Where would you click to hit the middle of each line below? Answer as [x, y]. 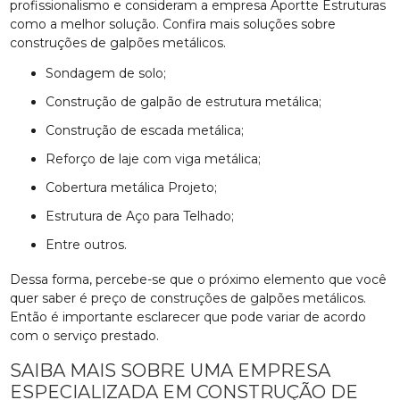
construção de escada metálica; [150, 130]
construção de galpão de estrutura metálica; [188, 101]
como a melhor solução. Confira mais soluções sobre [173, 24]
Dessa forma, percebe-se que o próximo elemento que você [199, 279]
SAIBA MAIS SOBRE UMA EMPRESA [171, 370]
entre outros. [91, 244]
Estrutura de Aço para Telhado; [145, 216]
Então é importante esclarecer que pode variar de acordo [188, 317]
